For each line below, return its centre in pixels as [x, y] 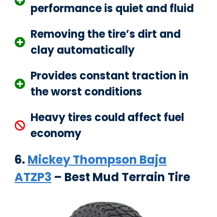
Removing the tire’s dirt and [106, 34]
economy [56, 134]
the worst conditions [86, 92]
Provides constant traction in [109, 76]
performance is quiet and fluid [112, 9]
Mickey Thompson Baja [97, 160]
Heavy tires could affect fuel [107, 118]
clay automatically [83, 50]
